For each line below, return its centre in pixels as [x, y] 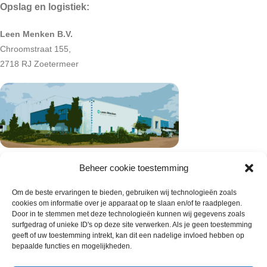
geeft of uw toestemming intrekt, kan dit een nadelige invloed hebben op [128, 235]
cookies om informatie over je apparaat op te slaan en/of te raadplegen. [127, 203]
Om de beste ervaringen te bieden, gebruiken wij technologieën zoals [124, 193]
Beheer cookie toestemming [133, 168]
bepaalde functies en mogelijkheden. [72, 246]
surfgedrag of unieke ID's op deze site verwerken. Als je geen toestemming [132, 225]
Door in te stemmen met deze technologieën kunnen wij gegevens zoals [128, 214]
